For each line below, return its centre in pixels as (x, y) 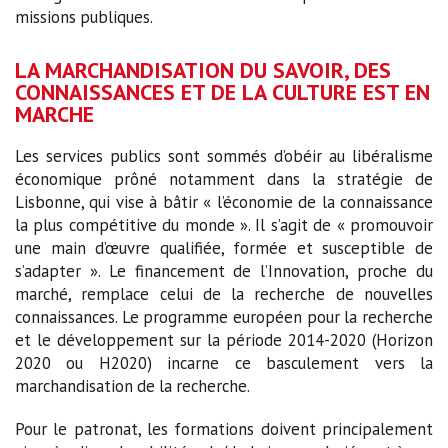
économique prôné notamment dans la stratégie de (224, 178)
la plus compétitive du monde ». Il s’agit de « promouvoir (224, 224)
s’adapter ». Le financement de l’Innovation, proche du (224, 270)
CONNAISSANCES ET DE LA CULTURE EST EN (222, 91)
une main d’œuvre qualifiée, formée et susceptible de (224, 247)
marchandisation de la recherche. (132, 385)
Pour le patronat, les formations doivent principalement (224, 428)
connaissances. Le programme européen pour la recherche (224, 316)
